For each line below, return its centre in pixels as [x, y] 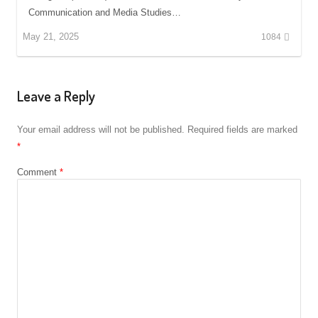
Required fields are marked [242, 129]
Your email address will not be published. [101, 129]
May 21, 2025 [51, 36]
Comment [38, 172]
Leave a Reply [56, 95]
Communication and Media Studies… [105, 12]
